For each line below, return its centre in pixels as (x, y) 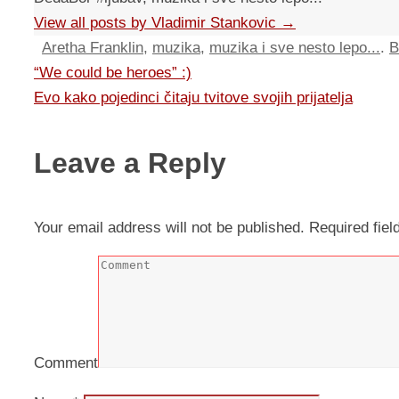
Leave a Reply (130, 163)
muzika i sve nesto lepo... (295, 48)
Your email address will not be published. (169, 228)
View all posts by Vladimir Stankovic (157, 23)
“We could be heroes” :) (113, 73)
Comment (66, 363)
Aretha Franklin (93, 48)
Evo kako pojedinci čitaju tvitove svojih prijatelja (193, 98)
